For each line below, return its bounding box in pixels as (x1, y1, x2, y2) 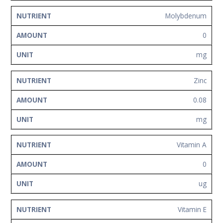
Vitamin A (177, 140, 207, 150)
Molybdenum (165, 11, 207, 21)
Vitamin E (178, 205, 207, 214)
